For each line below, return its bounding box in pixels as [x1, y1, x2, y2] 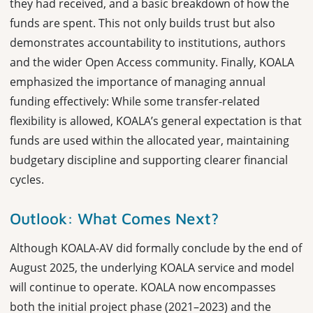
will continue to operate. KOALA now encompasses [10, 279, 276, 295]
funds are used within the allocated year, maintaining [10, 132, 289, 148]
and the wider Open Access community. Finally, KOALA [10, 54, 294, 70]
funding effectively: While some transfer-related [10, 93, 260, 109]
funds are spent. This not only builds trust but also [10, 15, 275, 31]
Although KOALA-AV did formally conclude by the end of [10, 240, 302, 256]
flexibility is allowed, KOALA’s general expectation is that [10, 112, 302, 129]
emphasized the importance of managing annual [10, 73, 265, 89]
